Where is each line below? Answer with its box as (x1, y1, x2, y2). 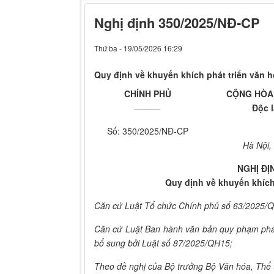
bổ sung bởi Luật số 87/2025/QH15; (94, 237, 232, 250)
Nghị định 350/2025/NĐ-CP (94, 13, 260, 33)
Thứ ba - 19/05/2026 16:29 (94, 43, 182, 54)
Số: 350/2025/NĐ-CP (106, 125, 188, 138)
